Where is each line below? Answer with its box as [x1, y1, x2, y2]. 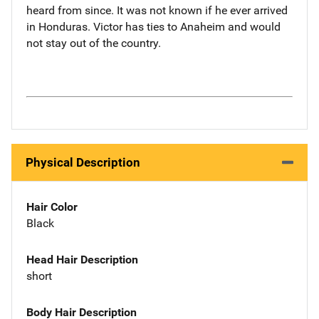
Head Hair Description [26, 252, 138, 266]
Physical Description [26, 155, 140, 169]
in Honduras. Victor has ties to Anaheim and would [26, 19, 281, 33]
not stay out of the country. [26, 36, 161, 50]
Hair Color [26, 200, 78, 214]
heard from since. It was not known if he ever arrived [26, 3, 288, 17]
